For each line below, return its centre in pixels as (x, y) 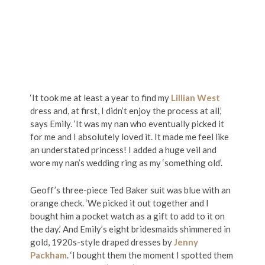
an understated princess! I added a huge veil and (123, 150)
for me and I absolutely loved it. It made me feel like (130, 137)
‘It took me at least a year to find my (101, 98)
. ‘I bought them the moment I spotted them (150, 255)
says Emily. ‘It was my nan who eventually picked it (127, 124)
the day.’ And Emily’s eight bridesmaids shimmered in (130, 229)
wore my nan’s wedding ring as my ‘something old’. (126, 163)
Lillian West (195, 98)
